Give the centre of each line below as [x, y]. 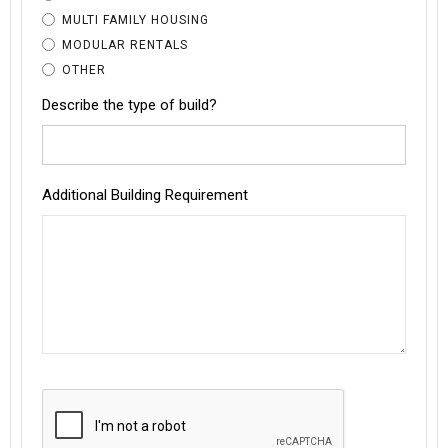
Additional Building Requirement [145, 195]
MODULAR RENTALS [125, 45]
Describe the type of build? [129, 105]
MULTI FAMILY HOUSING [135, 20]
